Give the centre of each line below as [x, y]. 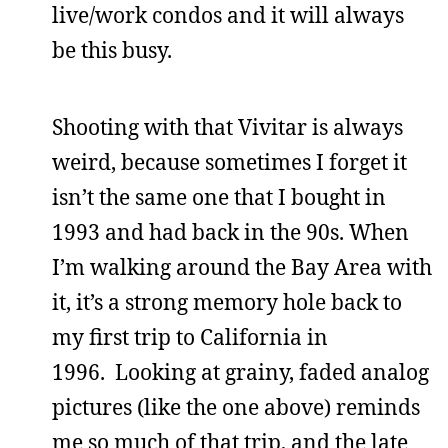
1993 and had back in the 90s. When [230, 231]
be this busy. [112, 49]
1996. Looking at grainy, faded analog [240, 371]
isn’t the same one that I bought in [219, 196]
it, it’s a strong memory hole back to [227, 301]
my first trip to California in [190, 336]
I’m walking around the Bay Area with [242, 266]
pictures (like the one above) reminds [236, 406]
